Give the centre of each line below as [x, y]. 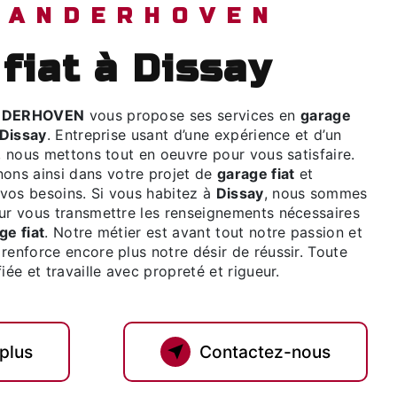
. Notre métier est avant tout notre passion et [204, 232]
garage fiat [256, 174]
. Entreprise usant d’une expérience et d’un [194, 135]
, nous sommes [315, 193]
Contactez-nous [265, 352]
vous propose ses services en [192, 115]
